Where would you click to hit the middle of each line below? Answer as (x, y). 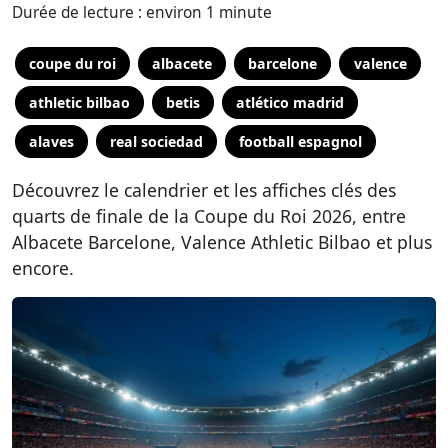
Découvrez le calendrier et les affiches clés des (204, 190)
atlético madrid (290, 102)
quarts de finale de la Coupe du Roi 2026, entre (209, 216)
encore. (43, 268)
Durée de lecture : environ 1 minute (142, 12)
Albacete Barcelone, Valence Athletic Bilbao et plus (222, 242)
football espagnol (301, 141)
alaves (52, 141)
